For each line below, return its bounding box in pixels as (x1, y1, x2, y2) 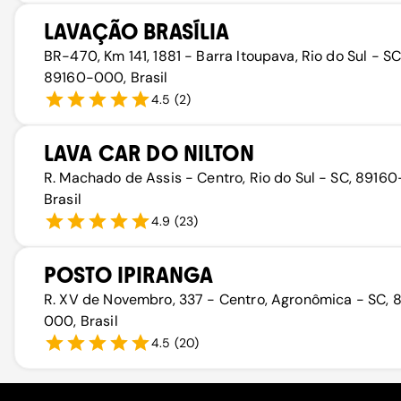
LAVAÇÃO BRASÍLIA (44, 19, 230, 45)
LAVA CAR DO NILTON (44, 141, 254, 166)
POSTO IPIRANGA (44, 262, 214, 288)
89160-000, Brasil (44, 68, 168, 87)
